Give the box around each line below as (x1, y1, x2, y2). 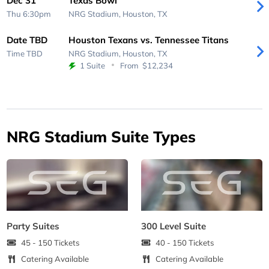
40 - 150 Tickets (156, 238, 215, 248)
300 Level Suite (141, 220, 207, 232)
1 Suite (80, 60, 106, 70)
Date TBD (7, 34, 48, 46)
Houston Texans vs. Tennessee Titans (68, 34, 229, 46)
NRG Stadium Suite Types (7, 127, 196, 147)
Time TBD (7, 48, 43, 58)
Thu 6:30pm (7, 9, 52, 19)
